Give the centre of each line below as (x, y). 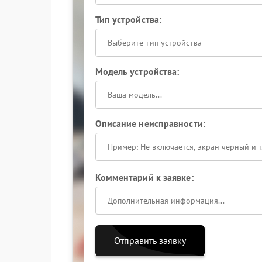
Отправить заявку (150, 240)
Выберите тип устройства (154, 43)
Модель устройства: (137, 71)
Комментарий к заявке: (144, 177)
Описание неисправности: (150, 123)
